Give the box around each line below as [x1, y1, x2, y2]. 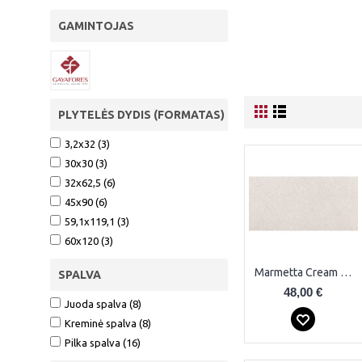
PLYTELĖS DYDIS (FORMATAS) [58, 107, 225, 121]
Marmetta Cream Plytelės [340, 266, 351, 280]
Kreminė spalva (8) [65, 317, 151, 329]
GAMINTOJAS [58, 19, 134, 32]
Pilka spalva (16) [65, 336, 141, 348]
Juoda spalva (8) [65, 297, 141, 309]
